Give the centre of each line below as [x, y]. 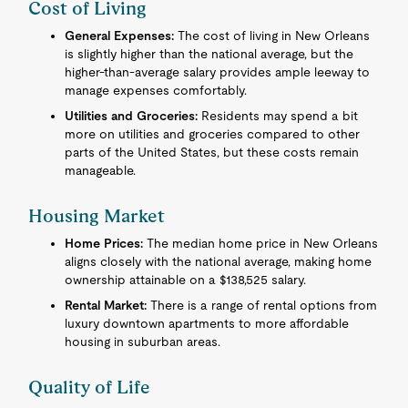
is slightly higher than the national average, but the [209, 54]
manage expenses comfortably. [156, 90]
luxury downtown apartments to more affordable [207, 323]
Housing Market [97, 216]
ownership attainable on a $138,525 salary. [186, 280]
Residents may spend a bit [278, 116]
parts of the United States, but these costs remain [212, 152]
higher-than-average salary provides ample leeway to [218, 72]
